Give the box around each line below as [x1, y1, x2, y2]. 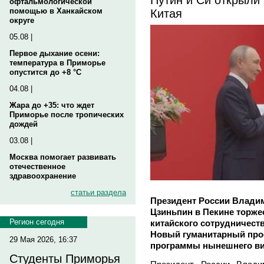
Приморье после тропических [9, 110, 124, 119]
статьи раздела [71, 188, 126, 197]
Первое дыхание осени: [9, 49, 100, 58]
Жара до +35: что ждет [9, 101, 94, 110]
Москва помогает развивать [9, 153, 116, 161]
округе [9, 16, 34, 25]
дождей [9, 120, 38, 128]
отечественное [9, 162, 65, 171]
